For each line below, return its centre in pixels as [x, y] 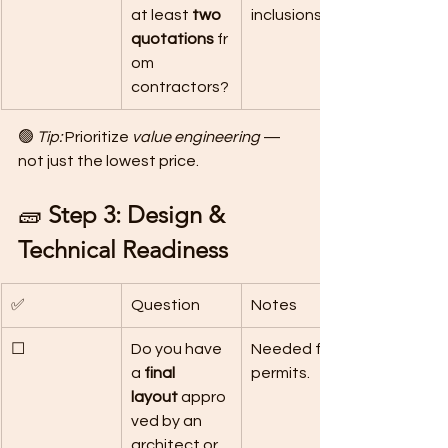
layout [154, 397]
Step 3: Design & [139, 214]
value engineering [196, 137]
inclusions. [288, 15]
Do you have [178, 349]
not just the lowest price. [108, 161]
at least [161, 15]
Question [165, 305]
